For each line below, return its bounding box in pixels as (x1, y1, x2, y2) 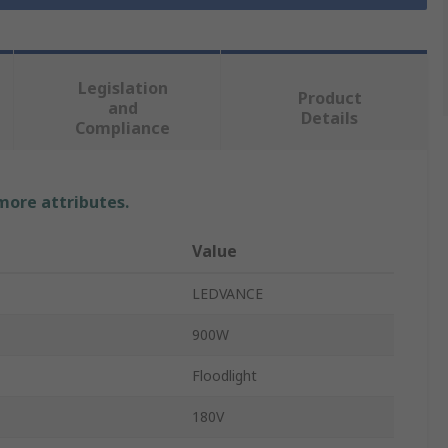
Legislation (77, 77, 168, 100)
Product (297, 87, 362, 110)
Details (301, 107, 359, 130)
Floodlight (192, 366, 257, 386)
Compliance (75, 117, 171, 140)
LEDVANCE (192, 284, 263, 304)
